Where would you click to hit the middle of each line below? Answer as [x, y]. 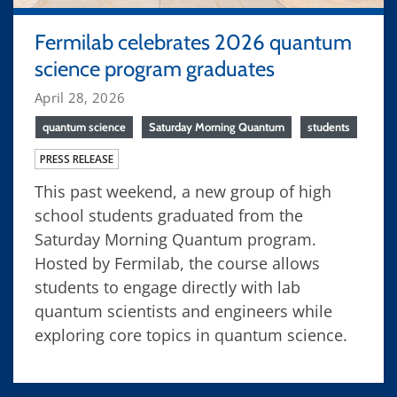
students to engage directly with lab [167, 287]
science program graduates [155, 68]
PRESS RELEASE [77, 159]
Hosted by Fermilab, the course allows [177, 263]
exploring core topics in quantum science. [191, 335]
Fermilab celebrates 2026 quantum [193, 42]
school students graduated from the [169, 215]
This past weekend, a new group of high [183, 191]
